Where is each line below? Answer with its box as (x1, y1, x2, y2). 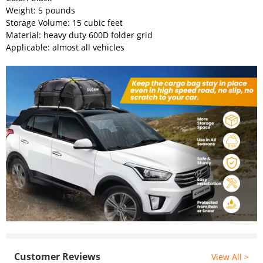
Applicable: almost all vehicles (6, 42, 124, 53)
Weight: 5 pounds (6, 5, 75, 16)
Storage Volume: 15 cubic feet (6, 17, 123, 29)
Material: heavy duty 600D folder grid (6, 29, 153, 41)
